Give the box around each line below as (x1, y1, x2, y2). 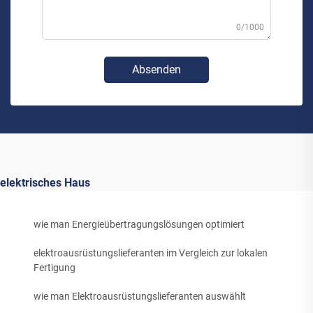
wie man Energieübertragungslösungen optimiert (34, 219, 245, 231)
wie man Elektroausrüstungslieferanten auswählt (34, 291, 246, 303)
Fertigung (34, 262, 75, 274)
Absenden (132, 63, 181, 77)
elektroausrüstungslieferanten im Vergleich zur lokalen (34, 247, 268, 259)
